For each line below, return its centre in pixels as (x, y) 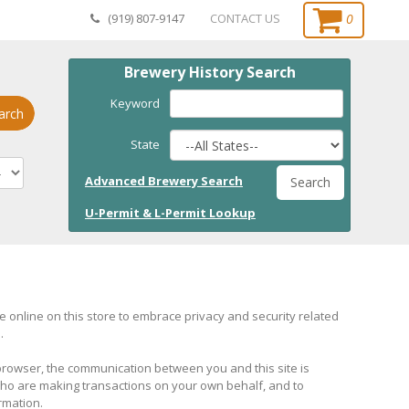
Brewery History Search (210, 72)
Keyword (135, 103)
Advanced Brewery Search (164, 181)
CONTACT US (245, 19)
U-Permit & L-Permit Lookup (170, 213)
